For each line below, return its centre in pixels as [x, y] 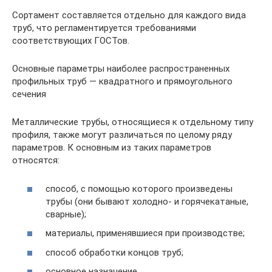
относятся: [36, 160]
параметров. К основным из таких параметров [112, 148]
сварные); [66, 214]
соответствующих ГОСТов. [71, 41]
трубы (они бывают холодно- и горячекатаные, [147, 201]
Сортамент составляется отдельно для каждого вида [129, 15]
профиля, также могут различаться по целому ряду [122, 135]
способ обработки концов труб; [114, 252]
